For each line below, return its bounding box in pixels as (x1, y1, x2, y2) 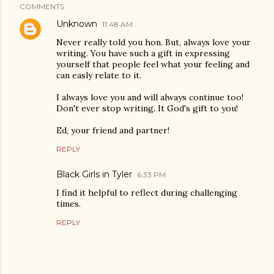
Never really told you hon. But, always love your (56, 36, 251, 48)
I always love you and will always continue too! (56, 91, 243, 103)
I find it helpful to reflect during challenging (56, 187, 237, 198)
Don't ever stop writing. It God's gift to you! (56, 102, 238, 114)
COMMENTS (20, 1, 64, 11)
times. (56, 198, 81, 209)
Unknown (56, 18, 97, 29)
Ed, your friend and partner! (56, 124, 169, 136)
